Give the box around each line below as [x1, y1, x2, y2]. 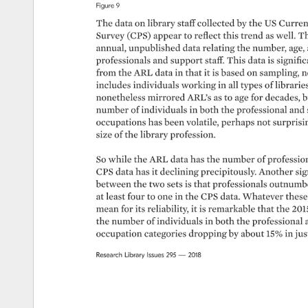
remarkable [208, 203, 255, 214]
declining [159, 167, 198, 177]
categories [144, 229, 188, 239]
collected [197, 18, 236, 28]
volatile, [186, 117, 220, 127]
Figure [96, 3, 116, 10]
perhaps [221, 117, 256, 127]
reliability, [147, 203, 188, 214]
